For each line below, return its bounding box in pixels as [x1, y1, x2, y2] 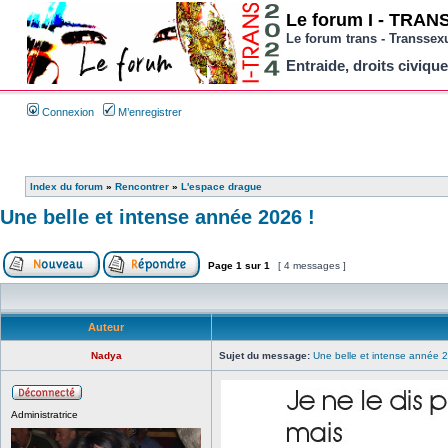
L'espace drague [181, 181, 262, 192]
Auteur [88, 321, 124, 333]
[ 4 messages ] [275, 260, 349, 271]
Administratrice [11, 409, 78, 420]
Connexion [39, 106, 94, 118]
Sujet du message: [219, 350, 310, 361]
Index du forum [30, 181, 103, 192]
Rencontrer [115, 181, 169, 192]
